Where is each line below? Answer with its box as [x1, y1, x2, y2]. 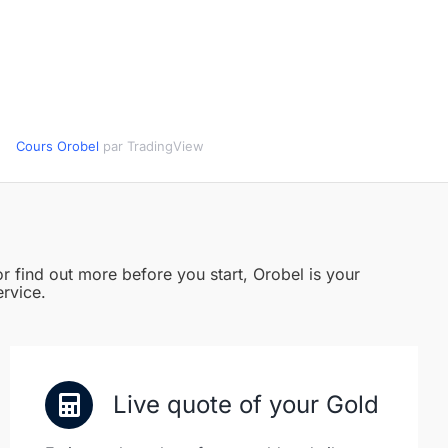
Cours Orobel [15, 138, 99, 154]
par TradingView [98, 138, 204, 154]
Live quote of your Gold [113, 390, 379, 419]
